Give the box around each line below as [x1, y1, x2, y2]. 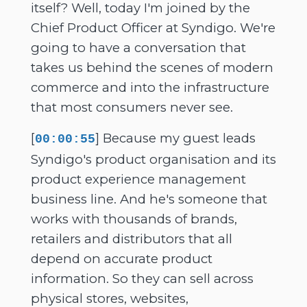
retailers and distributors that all [30, 230, 232, 247]
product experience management [30, 171, 246, 187]
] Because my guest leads [95, 130, 256, 146]
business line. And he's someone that [30, 191, 267, 207]
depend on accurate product [30, 250, 212, 267]
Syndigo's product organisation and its [30, 151, 276, 167]
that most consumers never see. [30, 99, 233, 115]
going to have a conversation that [30, 39, 246, 56]
